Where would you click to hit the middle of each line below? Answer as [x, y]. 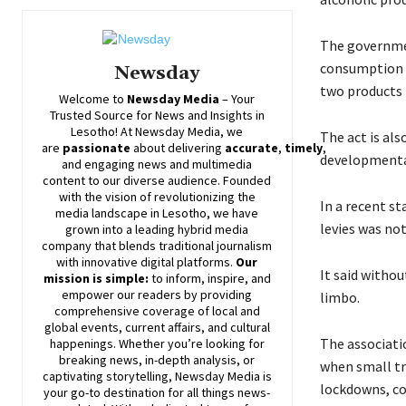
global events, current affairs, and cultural [157, 328]
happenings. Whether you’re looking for [157, 344]
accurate [251, 148]
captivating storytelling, [108, 377]
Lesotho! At [103, 132]
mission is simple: [96, 279]
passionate [97, 148]
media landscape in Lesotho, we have [157, 213]
